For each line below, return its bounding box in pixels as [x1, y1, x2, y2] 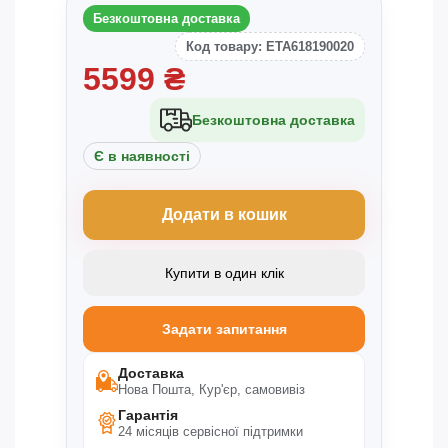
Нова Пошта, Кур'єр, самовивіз [118, 381, 305, 397]
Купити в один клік [164, 264, 284, 281]
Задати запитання [161, 320, 287, 337]
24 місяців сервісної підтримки [118, 423, 303, 439]
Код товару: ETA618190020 [186, 38, 354, 54]
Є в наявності [94, 147, 190, 164]
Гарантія [118, 406, 178, 423]
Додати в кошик [161, 205, 287, 223]
